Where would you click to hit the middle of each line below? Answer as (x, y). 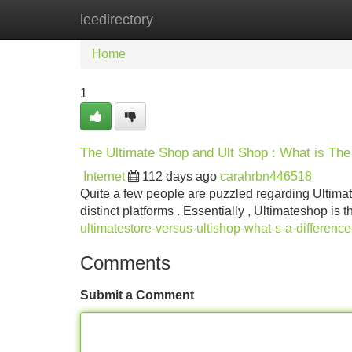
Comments (125, 263)
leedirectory (117, 20)
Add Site (306, 19)
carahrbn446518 (266, 176)
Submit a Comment (137, 295)
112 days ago (180, 176)
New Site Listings (210, 19)
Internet (104, 176)
